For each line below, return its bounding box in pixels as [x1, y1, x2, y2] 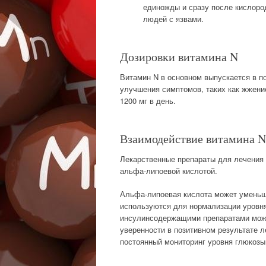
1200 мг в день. [120, 94, 176, 106]
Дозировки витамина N [120, 48, 238, 65]
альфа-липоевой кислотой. [120, 164, 217, 176]
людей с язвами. [143, 12, 204, 24]
